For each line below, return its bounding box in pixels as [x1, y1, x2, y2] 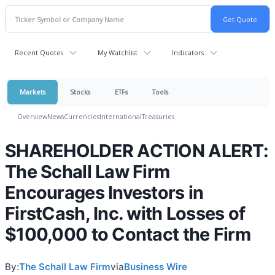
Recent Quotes [15, 48, 63, 57]
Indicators [172, 48, 204, 57]
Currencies [64, 112, 99, 121]
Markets [20, 87, 45, 96]
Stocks [70, 87, 90, 96]
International [99, 112, 142, 121]
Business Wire [124, 261, 187, 273]
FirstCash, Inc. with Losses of [5, 203, 246, 224]
